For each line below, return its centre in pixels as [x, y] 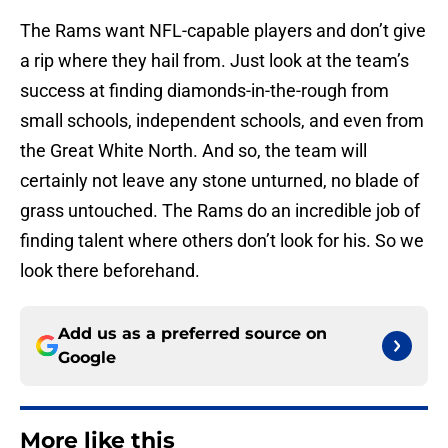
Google [87, 358]
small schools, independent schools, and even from [222, 121]
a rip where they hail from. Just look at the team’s [214, 61]
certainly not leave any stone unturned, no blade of [219, 181]
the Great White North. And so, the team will [193, 151]
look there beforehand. [110, 271]
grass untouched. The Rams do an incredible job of [220, 211]
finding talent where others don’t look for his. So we [222, 241]
